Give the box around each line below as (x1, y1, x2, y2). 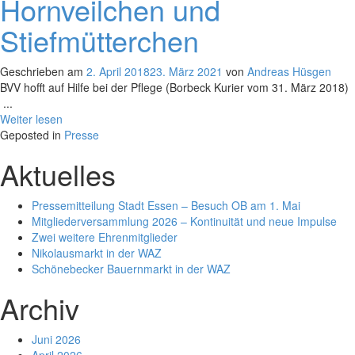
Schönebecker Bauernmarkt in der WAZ (32, 261, 231, 277)
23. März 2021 (150, 63, 223, 79)
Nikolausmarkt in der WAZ (32, 245, 162, 261)
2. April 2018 (86, 63, 150, 79)
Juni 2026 (32, 331, 81, 347)
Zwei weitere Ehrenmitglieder (32, 229, 177, 245)
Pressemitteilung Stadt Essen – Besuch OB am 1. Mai (32, 197, 300, 213)
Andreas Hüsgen (247, 63, 331, 79)
